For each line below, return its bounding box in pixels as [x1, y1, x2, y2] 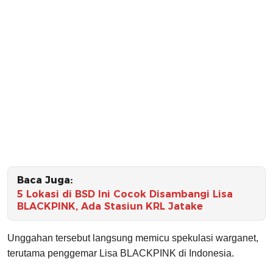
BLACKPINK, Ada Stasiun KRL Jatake [17, 200, 203, 213]
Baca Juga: [17, 174, 73, 186]
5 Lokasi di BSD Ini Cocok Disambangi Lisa [17, 188, 233, 200]
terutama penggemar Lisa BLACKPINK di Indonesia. [7, 248, 234, 259]
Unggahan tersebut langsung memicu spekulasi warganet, [7, 233, 258, 244]
